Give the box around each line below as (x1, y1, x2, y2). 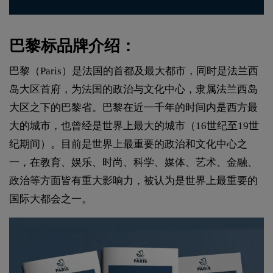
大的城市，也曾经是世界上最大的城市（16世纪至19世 (9, 120, 259, 132)
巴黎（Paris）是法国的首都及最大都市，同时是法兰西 (9, 65, 258, 77)
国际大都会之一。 (9, 193, 92, 205)
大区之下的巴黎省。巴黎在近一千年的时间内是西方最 (9, 102, 258, 114)
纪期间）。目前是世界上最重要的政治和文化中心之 (9, 138, 247, 151)
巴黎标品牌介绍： (9, 37, 136, 55)
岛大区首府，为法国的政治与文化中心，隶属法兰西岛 (9, 83, 258, 96)
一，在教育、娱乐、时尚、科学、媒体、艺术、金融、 (9, 157, 258, 169)
